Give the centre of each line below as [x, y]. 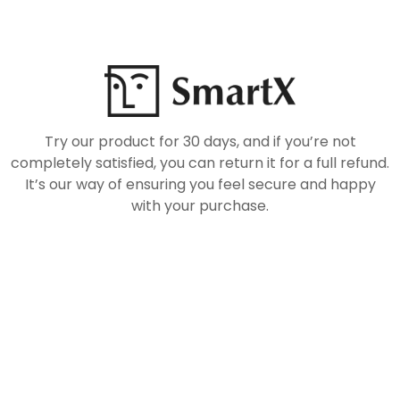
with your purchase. [200, 206]
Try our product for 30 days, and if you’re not [200, 142]
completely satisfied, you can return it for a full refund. [200, 163]
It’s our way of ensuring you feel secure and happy [200, 184]
